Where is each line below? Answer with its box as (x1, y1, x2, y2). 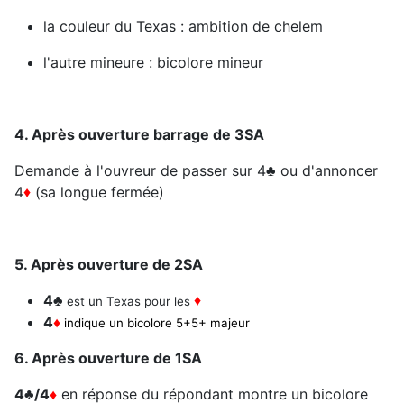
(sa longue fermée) (31, 183, 164, 202)
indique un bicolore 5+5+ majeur (64, 316, 250, 331)
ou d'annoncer (276, 161, 378, 180)
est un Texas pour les (67, 294, 194, 309)
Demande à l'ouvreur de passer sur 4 (14, 161, 266, 180)
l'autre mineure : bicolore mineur (43, 53, 263, 72)
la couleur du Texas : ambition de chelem (43, 17, 323, 36)
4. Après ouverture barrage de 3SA (14, 125, 264, 144)
